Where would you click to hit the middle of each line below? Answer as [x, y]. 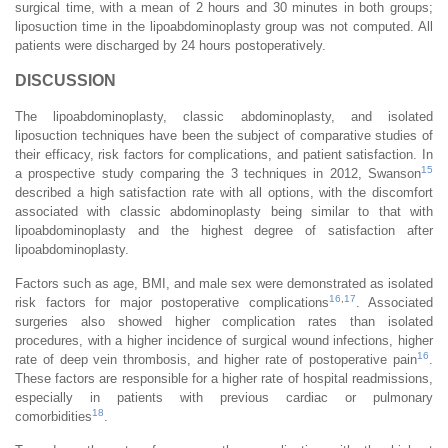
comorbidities [53, 416]
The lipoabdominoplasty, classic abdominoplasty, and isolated [224, 116]
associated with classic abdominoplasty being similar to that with [224, 211]
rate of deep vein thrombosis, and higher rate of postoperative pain [216, 359]
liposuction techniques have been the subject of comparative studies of [224, 135]
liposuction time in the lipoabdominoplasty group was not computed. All [224, 26]
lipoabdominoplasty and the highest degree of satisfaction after [224, 230]
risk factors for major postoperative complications [172, 302]
